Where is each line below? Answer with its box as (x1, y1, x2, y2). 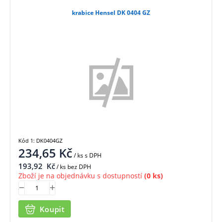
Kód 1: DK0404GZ (18, 137, 62, 145)
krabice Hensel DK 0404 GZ (72, 8, 150, 17)
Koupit (40, 204, 64, 214)
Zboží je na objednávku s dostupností (18, 171, 142, 181)
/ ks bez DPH (55, 163, 91, 171)
